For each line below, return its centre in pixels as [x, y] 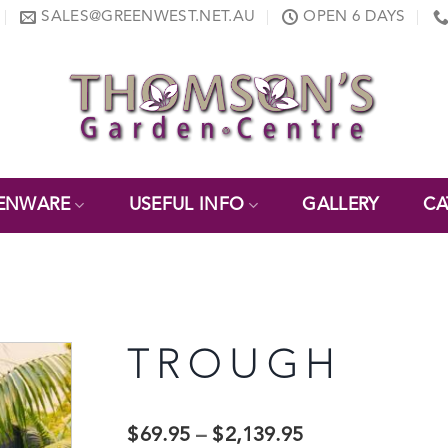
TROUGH [234, 368]
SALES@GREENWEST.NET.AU [148, 17]
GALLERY [340, 205]
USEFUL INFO [186, 205]
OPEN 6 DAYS [354, 17]
